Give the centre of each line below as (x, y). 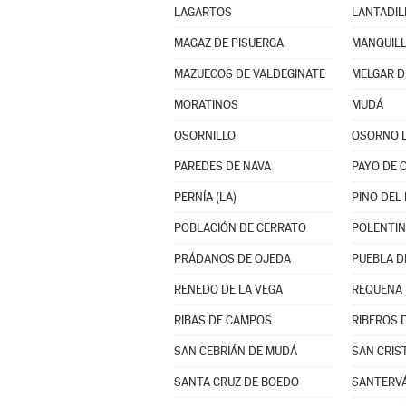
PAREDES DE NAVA (222, 166)
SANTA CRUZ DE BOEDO (236, 382)
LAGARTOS (203, 12)
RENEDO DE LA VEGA (228, 290)
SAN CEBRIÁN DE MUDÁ (235, 351)
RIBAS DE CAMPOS (222, 320)
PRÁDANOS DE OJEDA (232, 259)
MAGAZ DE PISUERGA (228, 43)
